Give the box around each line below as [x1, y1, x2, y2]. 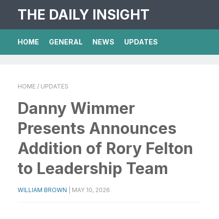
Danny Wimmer [18, 99, 135, 118]
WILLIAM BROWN [18, 186, 67, 194]
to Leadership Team [18, 159, 168, 178]
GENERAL [49, 38, 83, 46]
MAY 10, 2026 [72, 186, 110, 194]
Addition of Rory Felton [18, 139, 193, 158]
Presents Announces [18, 119, 176, 138]
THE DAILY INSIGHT [18, 6, 150, 23]
